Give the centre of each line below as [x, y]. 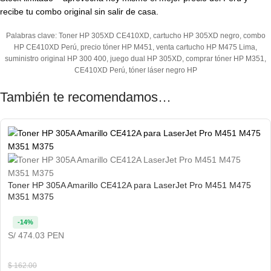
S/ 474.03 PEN [36, 235]
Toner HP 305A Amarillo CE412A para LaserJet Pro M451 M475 [129, 185]
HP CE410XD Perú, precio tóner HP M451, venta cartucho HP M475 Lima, [135, 47]
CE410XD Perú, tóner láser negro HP [135, 70]
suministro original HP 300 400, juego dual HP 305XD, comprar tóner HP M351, [135, 59]
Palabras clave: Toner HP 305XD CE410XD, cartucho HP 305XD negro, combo [135, 36]
